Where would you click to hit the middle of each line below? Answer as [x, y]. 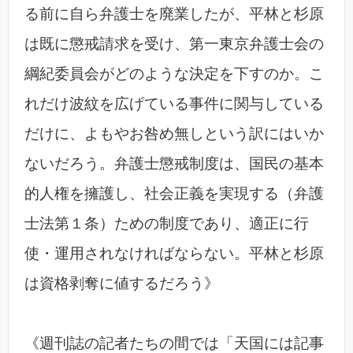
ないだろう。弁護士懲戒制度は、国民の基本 [174, 164]
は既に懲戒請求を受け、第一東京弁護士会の [174, 44]
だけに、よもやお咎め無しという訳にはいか [174, 134]
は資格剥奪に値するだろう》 [122, 284]
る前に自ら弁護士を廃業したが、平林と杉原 [174, 14]
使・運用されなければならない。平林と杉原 [174, 254]
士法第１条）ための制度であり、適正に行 [167, 224]
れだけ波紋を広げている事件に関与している [174, 104]
